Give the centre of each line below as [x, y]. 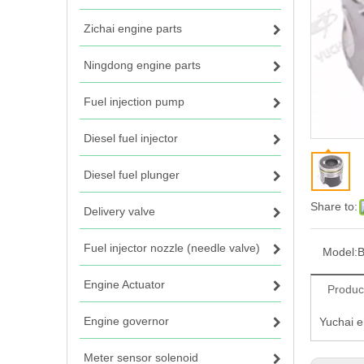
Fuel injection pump [134, 102]
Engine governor [126, 321]
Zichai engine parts [133, 28]
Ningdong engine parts [142, 65]
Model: [340, 252]
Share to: [334, 206]
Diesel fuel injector [131, 138]
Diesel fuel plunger [132, 175]
